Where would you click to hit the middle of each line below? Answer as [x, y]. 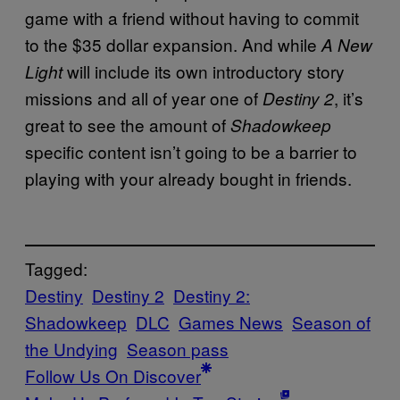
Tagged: [56, 268]
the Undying [71, 348]
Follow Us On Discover [113, 375]
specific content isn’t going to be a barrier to [191, 152]
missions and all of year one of [144, 98]
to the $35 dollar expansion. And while [173, 45]
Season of [331, 321]
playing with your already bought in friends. [188, 179]
